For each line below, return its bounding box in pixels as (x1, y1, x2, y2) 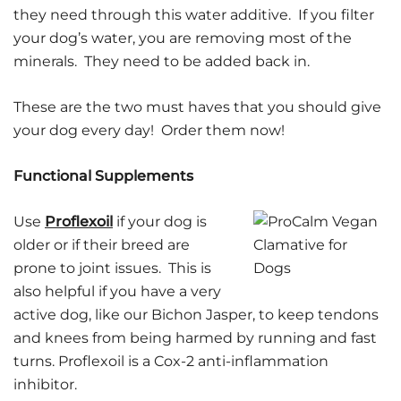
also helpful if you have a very (13, 283, 221, 300)
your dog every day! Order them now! (13, 122, 285, 139)
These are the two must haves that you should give (13, 98, 381, 115)
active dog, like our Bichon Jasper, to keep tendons (13, 306, 379, 323)
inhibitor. (13, 376, 77, 393)
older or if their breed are (13, 236, 190, 253)
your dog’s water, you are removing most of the (13, 30, 352, 47)
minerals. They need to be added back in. (13, 53, 310, 70)
